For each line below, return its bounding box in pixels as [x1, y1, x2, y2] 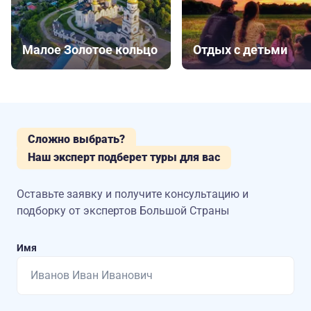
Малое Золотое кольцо [22, 42, 158, 58]
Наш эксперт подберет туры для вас [28, 151, 220, 165]
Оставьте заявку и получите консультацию [17, 187, 242, 201]
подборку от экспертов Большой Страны [17, 204, 229, 218]
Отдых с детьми [193, 42, 287, 58]
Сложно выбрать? [28, 133, 125, 146]
